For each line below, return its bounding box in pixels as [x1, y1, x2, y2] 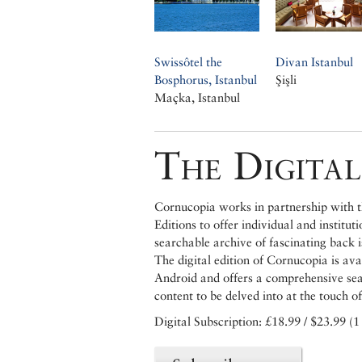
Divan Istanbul [276, 55, 353, 69]
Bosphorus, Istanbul [154, 73, 257, 87]
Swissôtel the [154, 55, 222, 69]
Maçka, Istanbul [154, 90, 240, 105]
